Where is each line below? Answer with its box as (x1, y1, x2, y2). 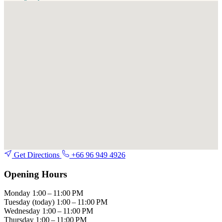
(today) (32, 198, 56, 207)
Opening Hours (4, 168, 67, 179)
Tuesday (4, 198, 32, 207)
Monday (4, 189, 32, 198)
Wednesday (4, 207, 42, 216)
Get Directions (12, 150, 61, 159)
